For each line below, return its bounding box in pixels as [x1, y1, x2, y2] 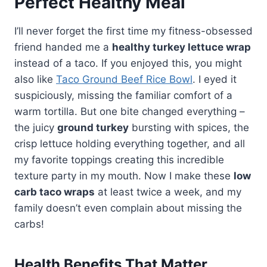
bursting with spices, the [129, 121, 249, 133]
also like [14, 73, 56, 85]
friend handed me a [14, 41, 112, 53]
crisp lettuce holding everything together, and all [14, 137, 245, 150]
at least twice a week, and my [95, 185, 241, 198]
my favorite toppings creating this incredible [14, 153, 224, 166]
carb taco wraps [14, 185, 95, 198]
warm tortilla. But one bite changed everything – [14, 105, 245, 117]
